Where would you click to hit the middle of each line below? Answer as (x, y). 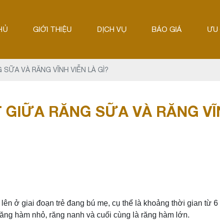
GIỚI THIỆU (53, 29)
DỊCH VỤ (112, 29)
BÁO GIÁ (166, 29)
